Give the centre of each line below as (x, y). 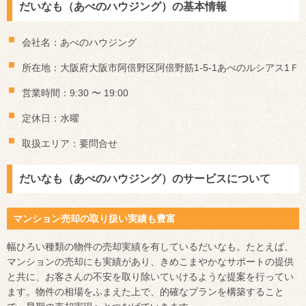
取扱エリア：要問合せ (70, 143)
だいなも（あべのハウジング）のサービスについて (145, 179)
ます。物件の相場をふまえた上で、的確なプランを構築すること (145, 292)
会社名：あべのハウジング (79, 42)
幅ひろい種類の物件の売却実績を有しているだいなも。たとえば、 (150, 247)
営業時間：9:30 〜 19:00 (75, 93)
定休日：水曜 (51, 118)
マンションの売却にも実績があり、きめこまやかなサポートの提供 (150, 262)
